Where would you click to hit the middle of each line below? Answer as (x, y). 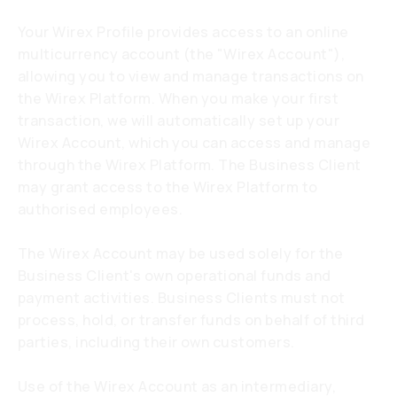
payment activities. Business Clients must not (182, 298)
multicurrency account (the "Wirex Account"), (182, 54)
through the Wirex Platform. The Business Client (190, 165)
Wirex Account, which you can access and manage (195, 143)
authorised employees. (101, 209)
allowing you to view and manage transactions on (191, 76)
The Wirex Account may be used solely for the (181, 253)
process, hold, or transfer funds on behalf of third (191, 320)
